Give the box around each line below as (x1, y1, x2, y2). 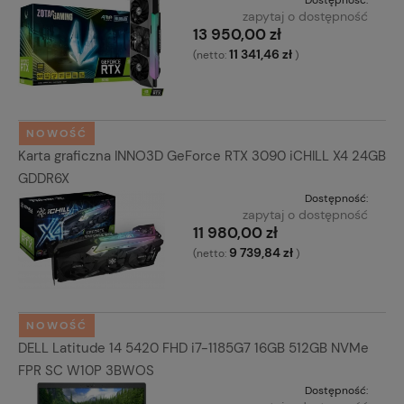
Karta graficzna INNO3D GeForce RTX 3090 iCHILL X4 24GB (18, 147, 386, 166)
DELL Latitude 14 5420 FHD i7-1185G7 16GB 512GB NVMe (18, 339, 369, 358)
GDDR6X (18, 170, 69, 188)
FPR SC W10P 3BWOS (18, 362, 154, 381)
